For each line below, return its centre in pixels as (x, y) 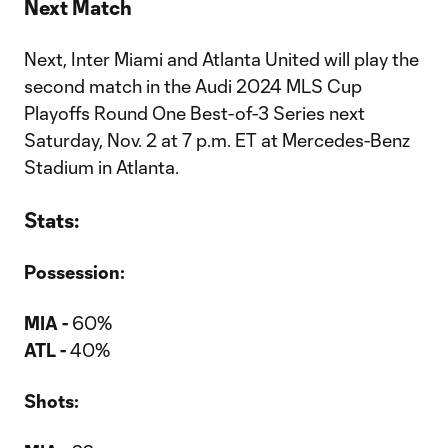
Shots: (51, 401)
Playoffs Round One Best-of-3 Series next (194, 113)
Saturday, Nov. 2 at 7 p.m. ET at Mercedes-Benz (217, 140)
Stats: (52, 220)
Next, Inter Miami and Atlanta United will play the (221, 59)
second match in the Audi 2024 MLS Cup (193, 86)
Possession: (74, 272)
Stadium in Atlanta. (101, 167)
